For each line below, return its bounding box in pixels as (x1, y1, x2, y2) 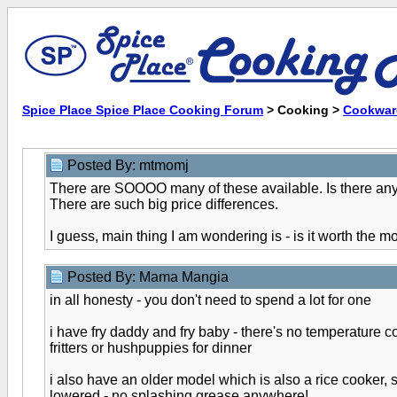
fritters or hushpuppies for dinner (50, 340, 252, 355)
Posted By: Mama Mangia (67, 269, 232, 284)
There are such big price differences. (50, 197, 278, 212)
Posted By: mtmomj (67, 158, 192, 173)
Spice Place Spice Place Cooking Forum (22, 103, 263, 117)
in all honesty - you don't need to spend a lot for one (50, 292, 371, 307)
